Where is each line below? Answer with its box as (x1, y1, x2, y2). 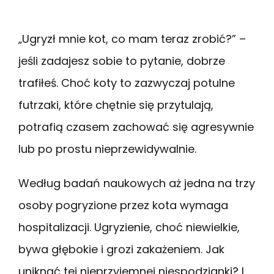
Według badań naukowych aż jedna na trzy (18, 175, 255, 191)
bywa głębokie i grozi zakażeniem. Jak (18, 241, 224, 257)
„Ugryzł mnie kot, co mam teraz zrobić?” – (18, 31, 246, 46)
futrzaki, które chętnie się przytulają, (18, 97, 213, 113)
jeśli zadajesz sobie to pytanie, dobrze (18, 53, 225, 68)
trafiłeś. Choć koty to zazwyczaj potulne (18, 75, 235, 91)
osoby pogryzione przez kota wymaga (18, 197, 228, 213)
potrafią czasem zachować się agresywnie (18, 119, 254, 135)
